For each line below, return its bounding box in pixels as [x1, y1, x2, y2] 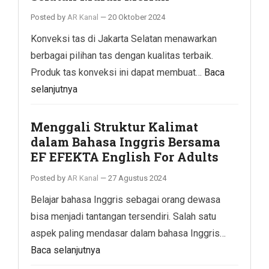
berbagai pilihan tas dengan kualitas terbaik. [31, 49, 213, 61]
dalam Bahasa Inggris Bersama [31, 133, 220, 150]
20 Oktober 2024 [108, 12, 165, 22]
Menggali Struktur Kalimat [31, 118, 198, 134]
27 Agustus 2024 [108, 173, 166, 183]
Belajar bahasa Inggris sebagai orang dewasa [31, 193, 220, 205]
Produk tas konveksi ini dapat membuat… [31, 66, 204, 78]
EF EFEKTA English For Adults [31, 148, 219, 165]
